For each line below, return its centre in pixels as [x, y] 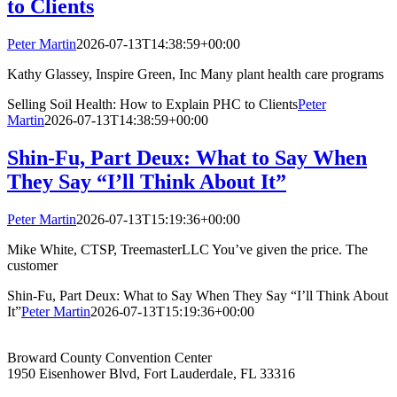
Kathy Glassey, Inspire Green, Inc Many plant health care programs [195, 74]
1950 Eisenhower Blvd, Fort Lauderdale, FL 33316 [151, 374]
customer [32, 266]
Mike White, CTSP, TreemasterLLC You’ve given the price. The [187, 250]
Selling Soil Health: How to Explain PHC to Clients [152, 105]
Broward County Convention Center [109, 358]
